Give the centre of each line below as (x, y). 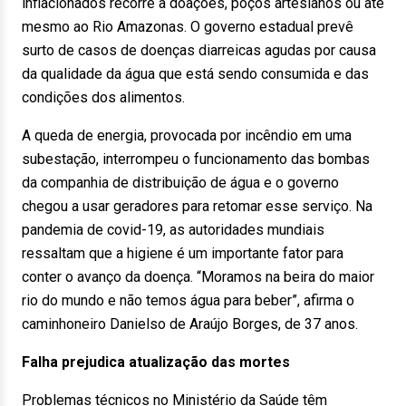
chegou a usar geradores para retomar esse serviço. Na (197, 206)
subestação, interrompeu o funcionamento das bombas (196, 159)
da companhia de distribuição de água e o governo (180, 183)
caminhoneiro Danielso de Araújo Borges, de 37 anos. (190, 324)
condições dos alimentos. (103, 97)
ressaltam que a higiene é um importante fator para (183, 253)
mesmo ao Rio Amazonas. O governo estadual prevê (188, 27)
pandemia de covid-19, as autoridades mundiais (173, 230)
